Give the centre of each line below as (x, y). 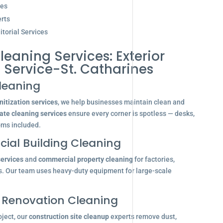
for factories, (154, 159)
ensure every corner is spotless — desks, (130, 113)
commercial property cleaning (85, 159)
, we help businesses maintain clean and (121, 102)
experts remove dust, (143, 217)
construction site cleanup (69, 217)
